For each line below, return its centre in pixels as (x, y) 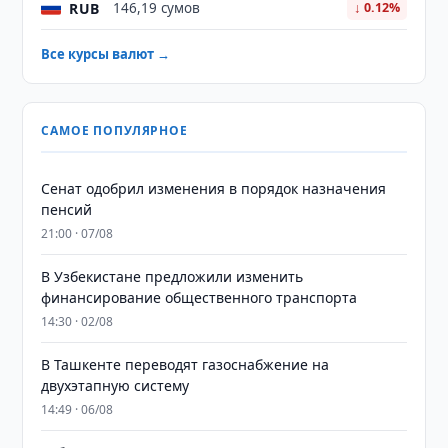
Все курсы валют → (106, 54)
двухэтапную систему (115, 385)
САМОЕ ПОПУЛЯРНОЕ (114, 130)
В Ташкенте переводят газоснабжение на (185, 364)
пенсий (67, 209)
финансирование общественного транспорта (199, 297)
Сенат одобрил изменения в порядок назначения (214, 188)
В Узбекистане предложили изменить (172, 276)
